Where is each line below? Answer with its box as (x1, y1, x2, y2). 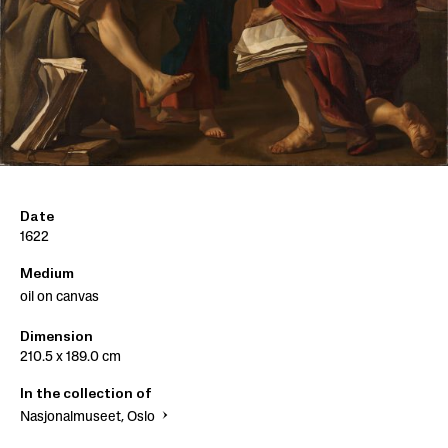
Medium (20, 267, 74, 283)
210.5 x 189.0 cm (20, 350, 121, 366)
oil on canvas (20, 290, 99, 306)
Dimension (20, 330, 93, 346)
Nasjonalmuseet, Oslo (20, 410, 158, 426)
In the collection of (20, 387, 152, 403)
